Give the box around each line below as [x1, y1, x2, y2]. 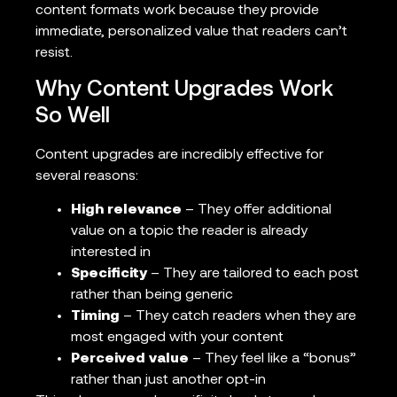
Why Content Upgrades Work [35, 78, 333, 101]
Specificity [71, 267, 147, 282]
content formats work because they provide [35, 4, 319, 19]
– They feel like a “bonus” [189, 352, 356, 367]
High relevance [71, 203, 182, 218]
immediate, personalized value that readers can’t [35, 25, 347, 40]
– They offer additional [182, 203, 331, 218]
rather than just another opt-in [71, 373, 266, 388]
